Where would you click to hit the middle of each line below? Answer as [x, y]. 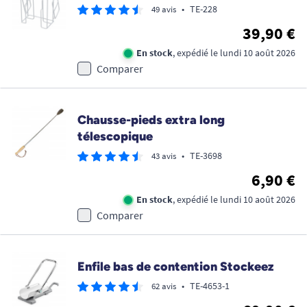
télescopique [115, 137]
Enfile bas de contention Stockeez [175, 267]
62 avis [164, 286]
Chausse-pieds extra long [151, 120]
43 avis [164, 156]
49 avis [164, 10]
